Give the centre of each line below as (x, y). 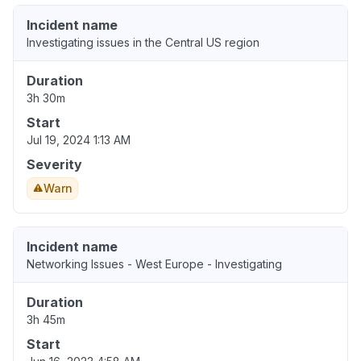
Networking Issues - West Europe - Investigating (154, 264)
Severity (54, 165)
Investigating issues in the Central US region (143, 43)
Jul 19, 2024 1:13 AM (79, 140)
